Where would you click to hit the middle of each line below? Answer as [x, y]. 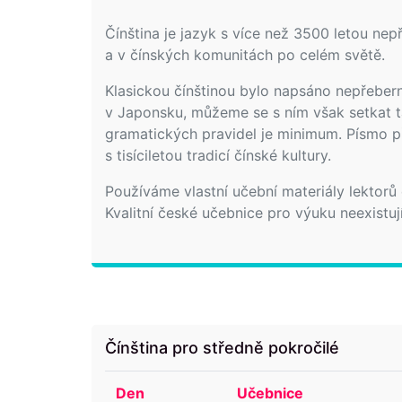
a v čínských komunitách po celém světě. [245, 54]
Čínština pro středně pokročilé [222, 347]
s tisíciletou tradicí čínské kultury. [218, 155]
